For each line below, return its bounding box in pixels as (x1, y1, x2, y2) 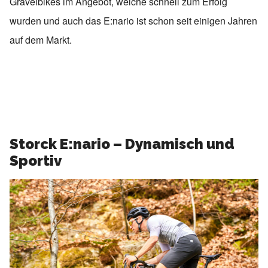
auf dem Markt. (10, 32, 72, 47)
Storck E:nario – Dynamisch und (10, 135, 234, 153)
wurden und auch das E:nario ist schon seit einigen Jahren (10, 13, 257, 28)
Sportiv (10, 151, 62, 169)
